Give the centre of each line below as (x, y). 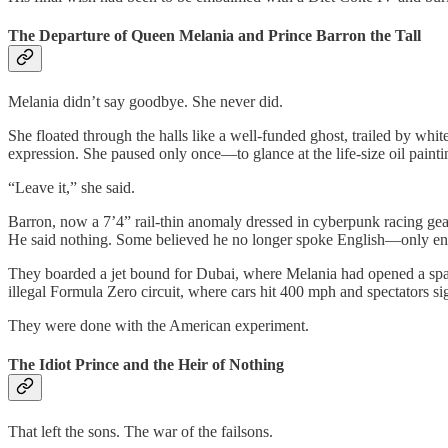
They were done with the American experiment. (158, 326)
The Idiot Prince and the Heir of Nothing (146, 365)
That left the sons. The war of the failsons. (140, 431)
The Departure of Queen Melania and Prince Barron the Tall (214, 35)
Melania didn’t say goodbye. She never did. (145, 102)
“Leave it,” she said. (71, 188)
